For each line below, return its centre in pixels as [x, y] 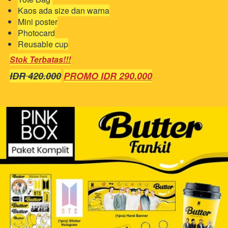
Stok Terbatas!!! [40, 60]
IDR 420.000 [35, 76]
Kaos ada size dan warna [64, 11]
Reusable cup [43, 44]
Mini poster [38, 22]
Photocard [36, 33]
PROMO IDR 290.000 [108, 76]
